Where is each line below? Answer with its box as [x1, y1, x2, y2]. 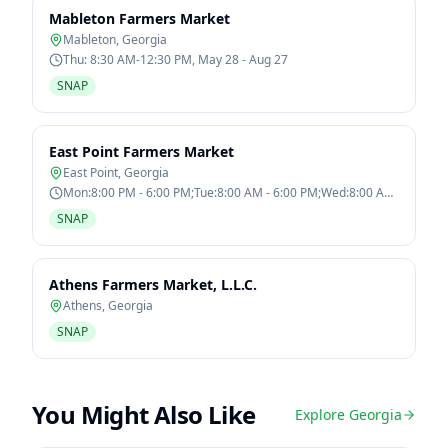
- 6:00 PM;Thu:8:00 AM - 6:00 [63, 200, 222, 217]
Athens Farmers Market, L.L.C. [49, 275, 257, 294]
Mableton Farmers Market [49, 9, 230, 28]
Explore [295, 405, 349, 424]
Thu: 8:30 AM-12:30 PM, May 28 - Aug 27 [63, 51, 288, 68]
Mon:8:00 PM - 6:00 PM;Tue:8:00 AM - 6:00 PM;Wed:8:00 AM [63, 184, 395, 201]
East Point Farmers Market [49, 142, 234, 161]
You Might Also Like [32, 398, 256, 431]
